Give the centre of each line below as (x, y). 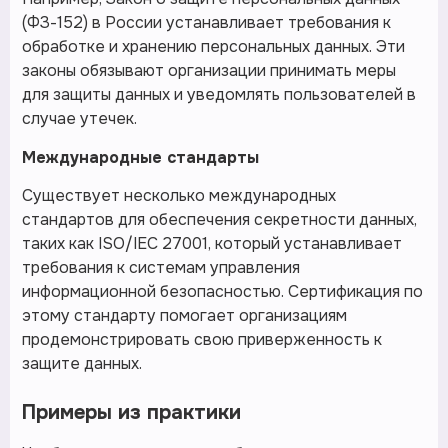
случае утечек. (79, 119)
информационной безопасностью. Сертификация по (222, 292)
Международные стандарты (140, 158)
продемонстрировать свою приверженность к (202, 340)
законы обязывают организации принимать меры (209, 71)
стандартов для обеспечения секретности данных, (219, 220)
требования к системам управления (161, 268)
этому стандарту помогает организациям (184, 316)
